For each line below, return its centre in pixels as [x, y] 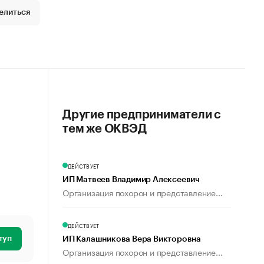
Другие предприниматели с [142, 115]
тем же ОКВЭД [105, 129]
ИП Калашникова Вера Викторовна [132, 239]
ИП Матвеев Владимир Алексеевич [131, 180]
